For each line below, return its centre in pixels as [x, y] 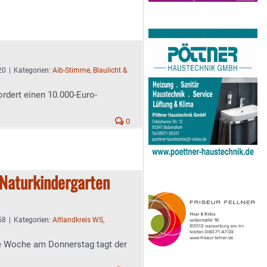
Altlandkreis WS [78, 220]
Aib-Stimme [71, 70]
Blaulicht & [110, 70]
